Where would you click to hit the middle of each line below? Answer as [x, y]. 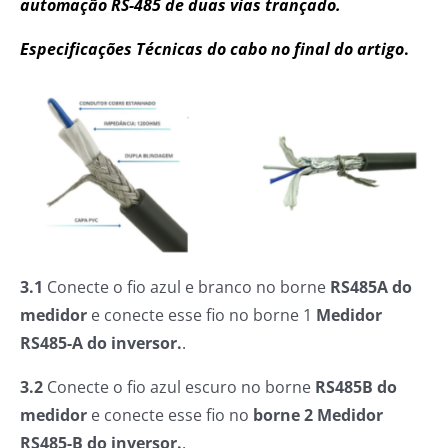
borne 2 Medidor [318, 415]
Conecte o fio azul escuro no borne [179, 387]
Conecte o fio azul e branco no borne [186, 287]
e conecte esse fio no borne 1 [199, 315]
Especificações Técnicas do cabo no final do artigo [212, 49]
